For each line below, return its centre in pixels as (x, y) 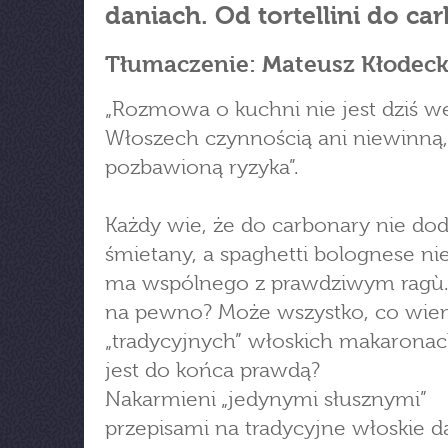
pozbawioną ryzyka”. (202, 167)
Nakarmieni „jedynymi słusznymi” (266, 399)
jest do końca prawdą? (212, 370)
